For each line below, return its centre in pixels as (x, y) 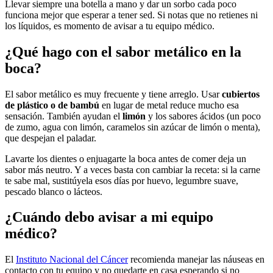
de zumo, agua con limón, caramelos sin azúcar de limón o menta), (133, 127)
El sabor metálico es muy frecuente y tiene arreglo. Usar (113, 94)
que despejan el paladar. (51, 138)
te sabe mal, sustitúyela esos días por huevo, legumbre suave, (122, 180)
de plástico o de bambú (52, 105)
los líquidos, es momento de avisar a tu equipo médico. (110, 26)
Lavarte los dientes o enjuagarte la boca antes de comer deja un (126, 158)
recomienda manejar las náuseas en (196, 260)
